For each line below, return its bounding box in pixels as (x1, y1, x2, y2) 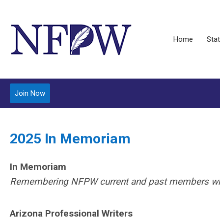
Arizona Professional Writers (10, 208, 133, 219)
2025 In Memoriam (10, 131, 131, 147)
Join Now (15, 89, 45, 98)
